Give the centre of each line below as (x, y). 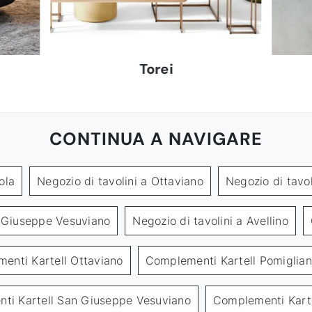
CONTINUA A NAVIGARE (156, 139)
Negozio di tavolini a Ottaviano (120, 181)
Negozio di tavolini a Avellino (210, 221)
